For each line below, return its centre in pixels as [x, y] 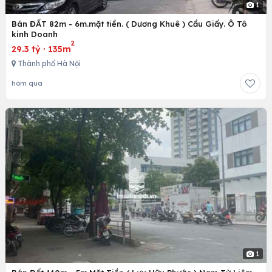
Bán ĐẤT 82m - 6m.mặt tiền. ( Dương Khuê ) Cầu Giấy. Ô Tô [129, 23]
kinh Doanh [35, 34]
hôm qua [27, 83]
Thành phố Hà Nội [48, 63]
